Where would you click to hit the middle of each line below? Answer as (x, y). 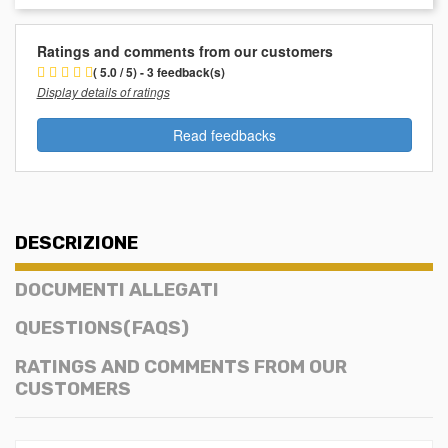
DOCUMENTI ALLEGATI (117, 289)
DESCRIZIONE (76, 242)
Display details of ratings (103, 91)
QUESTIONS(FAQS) (102, 328)
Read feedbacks (224, 134)
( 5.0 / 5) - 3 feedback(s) (158, 71)
